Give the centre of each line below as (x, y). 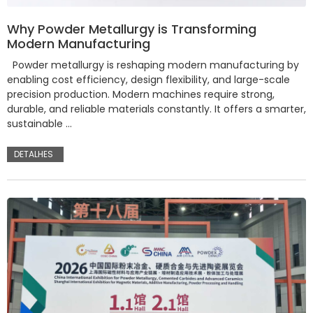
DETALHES (34, 154)
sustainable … (39, 123)
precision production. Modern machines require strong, (141, 94)
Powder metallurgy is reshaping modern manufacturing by (153, 65)
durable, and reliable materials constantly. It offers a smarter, (156, 109)
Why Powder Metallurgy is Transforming (132, 29)
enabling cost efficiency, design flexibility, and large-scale (148, 79)
